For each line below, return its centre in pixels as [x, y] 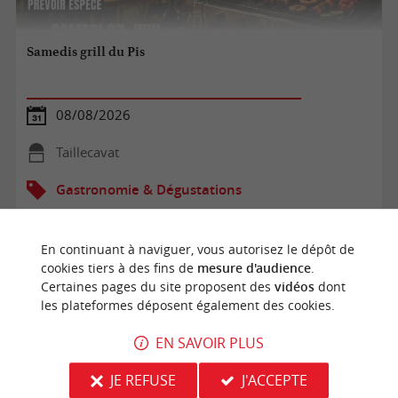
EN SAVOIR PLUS [210, 342]
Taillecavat [87, 152]
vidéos [294, 287]
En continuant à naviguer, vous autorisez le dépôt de [197, 249]
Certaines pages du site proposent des [157, 287]
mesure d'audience [254, 268]
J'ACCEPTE [274, 380]
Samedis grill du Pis [86, 52]
